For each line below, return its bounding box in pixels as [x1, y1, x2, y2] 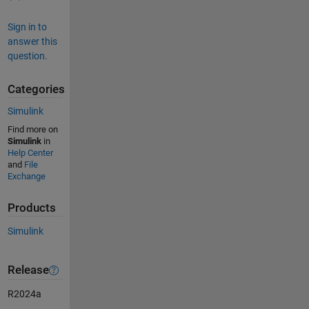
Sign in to [7, 21, 47, 32]
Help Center [7, 148, 53, 159]
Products [7, 201, 56, 215]
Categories [7, 82, 65, 96]
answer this [7, 35, 57, 47]
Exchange [7, 171, 46, 182]
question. [7, 50, 48, 61]
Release [7, 263, 49, 277]
